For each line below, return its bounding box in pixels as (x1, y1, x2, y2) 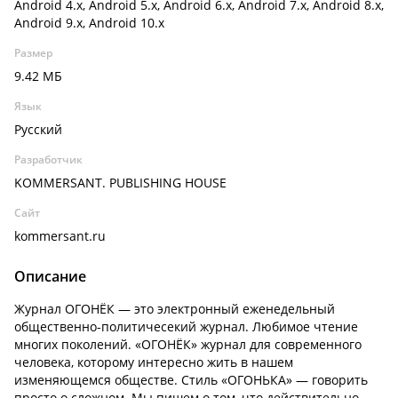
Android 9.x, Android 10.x (14, 14, 164, 31)
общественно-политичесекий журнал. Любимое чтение (14, 318, 358, 335)
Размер (14, 45, 52, 60)
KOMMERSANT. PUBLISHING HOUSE (14, 174, 227, 191)
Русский (14, 121, 62, 138)
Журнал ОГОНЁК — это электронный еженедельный (14, 300, 335, 317)
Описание (14, 267, 86, 286)
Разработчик (14, 152, 83, 167)
